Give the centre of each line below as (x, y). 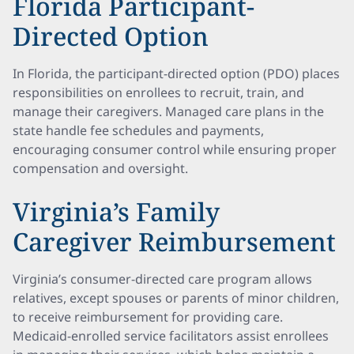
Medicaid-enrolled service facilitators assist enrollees (171, 336)
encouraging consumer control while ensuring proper (175, 149)
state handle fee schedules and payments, (138, 130)
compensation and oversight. (100, 168)
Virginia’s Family (116, 211)
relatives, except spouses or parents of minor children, (176, 298)
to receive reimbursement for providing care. (148, 317)
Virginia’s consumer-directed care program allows (162, 279)
